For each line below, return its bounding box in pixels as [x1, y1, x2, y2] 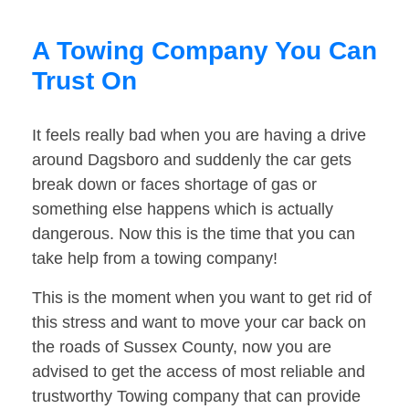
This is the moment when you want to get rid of [32, 288, 372, 308]
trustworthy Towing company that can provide [32, 387, 361, 406]
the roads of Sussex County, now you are [32, 338, 331, 357]
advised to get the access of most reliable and [32, 362, 365, 382]
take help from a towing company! [32, 249, 278, 268]
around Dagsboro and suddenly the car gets [32, 151, 351, 170]
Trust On [32, 67, 137, 96]
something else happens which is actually [32, 200, 333, 219]
